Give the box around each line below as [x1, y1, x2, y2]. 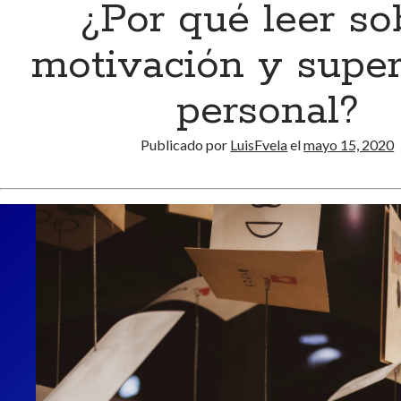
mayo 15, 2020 [303, 136, 395, 154]
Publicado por [141, 136, 231, 154]
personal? [175, 85, 359, 138]
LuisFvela [230, 136, 288, 154]
